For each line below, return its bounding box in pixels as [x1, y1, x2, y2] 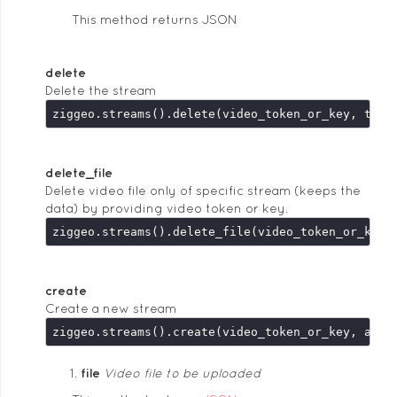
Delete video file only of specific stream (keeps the [45, 183, 361, 198]
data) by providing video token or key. [45, 201, 288, 215]
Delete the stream [45, 83, 156, 97]
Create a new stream [45, 301, 176, 315]
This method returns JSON [72, 12, 237, 27]
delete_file [45, 166, 113, 180]
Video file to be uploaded [104, 366, 261, 380]
